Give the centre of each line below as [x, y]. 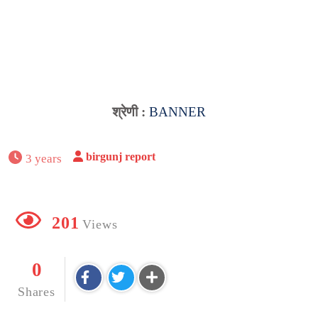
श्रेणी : [131, 111]
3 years [44, 158]
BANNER [177, 111]
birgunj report [121, 156]
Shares [37, 291]
